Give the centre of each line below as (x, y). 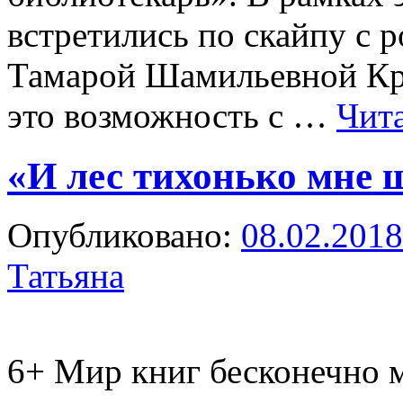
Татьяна (66, 276)
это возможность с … (172, 115)
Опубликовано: (120, 236)
